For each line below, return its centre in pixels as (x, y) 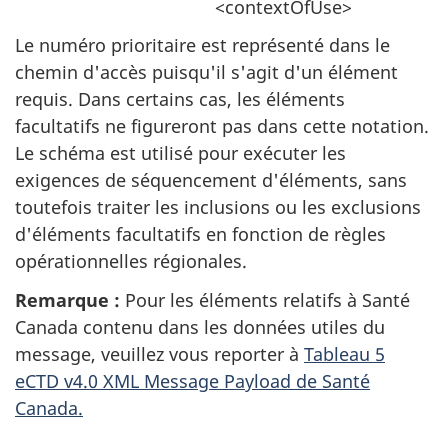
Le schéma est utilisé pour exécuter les (180, 153)
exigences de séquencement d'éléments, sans (211, 180)
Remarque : (67, 299)
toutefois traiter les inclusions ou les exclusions (218, 207)
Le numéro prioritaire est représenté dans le (202, 45)
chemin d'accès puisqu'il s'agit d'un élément (206, 72)
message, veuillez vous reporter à (159, 353)
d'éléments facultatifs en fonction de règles (200, 234)
